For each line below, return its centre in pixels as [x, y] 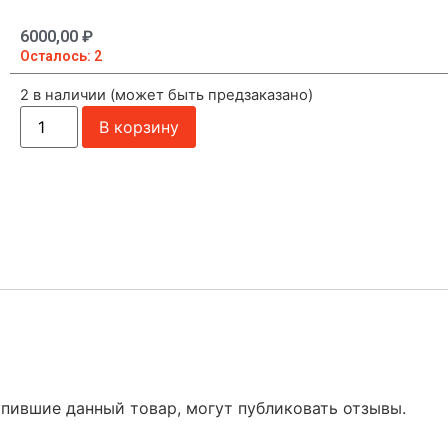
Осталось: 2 [61, 55]
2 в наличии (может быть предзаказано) [166, 94]
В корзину [139, 126]
